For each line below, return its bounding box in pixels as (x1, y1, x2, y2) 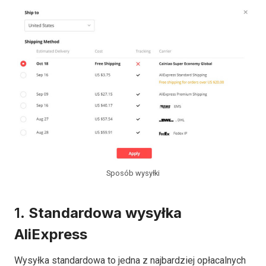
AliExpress (14, 225, 87, 243)
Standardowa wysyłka (28, 204, 182, 221)
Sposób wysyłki (106, 168, 160, 178)
